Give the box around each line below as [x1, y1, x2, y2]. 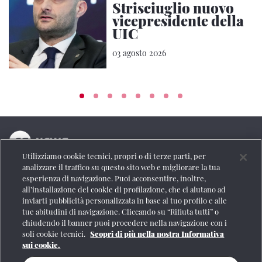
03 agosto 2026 [112, 47, 167, 58]
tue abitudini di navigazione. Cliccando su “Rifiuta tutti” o [22, 206, 219, 216]
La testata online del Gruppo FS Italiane [9, 157, 166, 168]
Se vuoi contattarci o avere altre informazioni [9, 236, 141, 244]
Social [9, 180, 26, 188]
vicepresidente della [112, 11, 244, 30]
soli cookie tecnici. [22, 229, 88, 239]
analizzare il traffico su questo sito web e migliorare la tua [22, 162, 220, 172]
